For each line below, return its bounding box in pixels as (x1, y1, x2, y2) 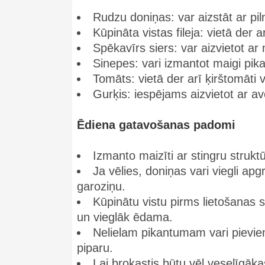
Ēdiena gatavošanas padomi (77, 118, 235, 131)
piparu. (77, 241, 113, 254)
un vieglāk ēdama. (77, 211, 173, 224)
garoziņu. (77, 180, 125, 193)
